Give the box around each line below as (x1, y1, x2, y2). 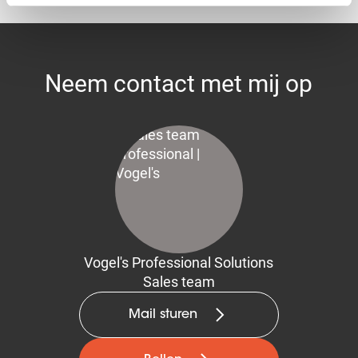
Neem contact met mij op (45, 70, 313, 97)
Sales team (142, 273, 215, 290)
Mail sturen (128, 308, 197, 321)
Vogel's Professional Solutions (84, 254, 274, 271)
